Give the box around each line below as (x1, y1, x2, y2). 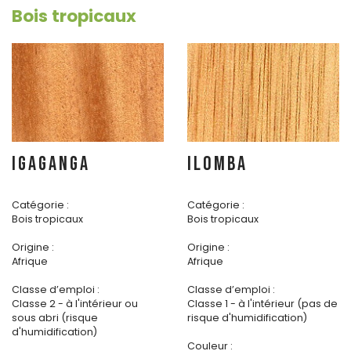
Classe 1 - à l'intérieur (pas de (187, 297, 338, 311)
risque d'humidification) (187, 311, 307, 325)
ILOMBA (187, 152, 248, 177)
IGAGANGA (12, 152, 90, 177)
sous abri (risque (12, 311, 98, 325)
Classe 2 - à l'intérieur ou (12, 297, 138, 311)
